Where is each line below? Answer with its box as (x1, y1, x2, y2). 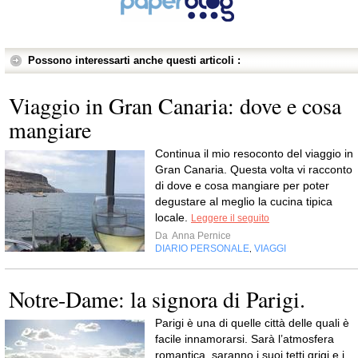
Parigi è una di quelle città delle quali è (155, 316, 349, 330)
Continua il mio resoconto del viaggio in (155, 147, 353, 161)
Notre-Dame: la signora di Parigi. (9, 284, 305, 315)
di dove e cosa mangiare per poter (155, 179, 329, 193)
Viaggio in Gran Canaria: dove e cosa (9, 90, 341, 121)
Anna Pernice (170, 230, 231, 242)
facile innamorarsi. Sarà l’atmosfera (155, 332, 334, 346)
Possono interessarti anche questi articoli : (28, 54, 241, 67)
